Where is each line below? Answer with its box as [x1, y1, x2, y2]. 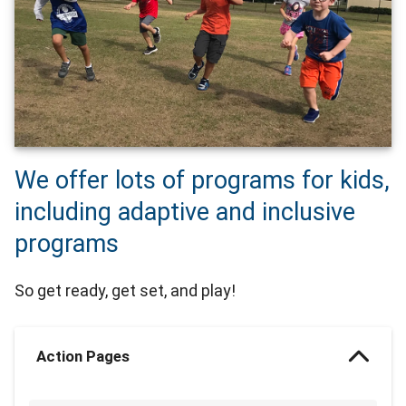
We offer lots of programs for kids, [14, 166, 390, 196]
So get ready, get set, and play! [14, 281, 236, 301]
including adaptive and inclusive [14, 198, 355, 227]
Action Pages [36, 347, 130, 366]
